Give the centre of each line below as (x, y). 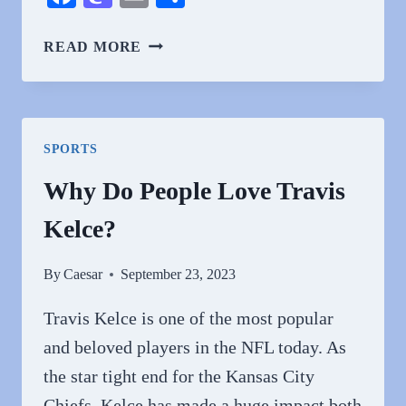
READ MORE (93, 47)
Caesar (83, 274)
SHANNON (180, 132)
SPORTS (71, 149)
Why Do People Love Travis (194, 191)
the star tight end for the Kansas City (179, 376)
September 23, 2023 (179, 274)
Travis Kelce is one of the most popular (188, 318)
